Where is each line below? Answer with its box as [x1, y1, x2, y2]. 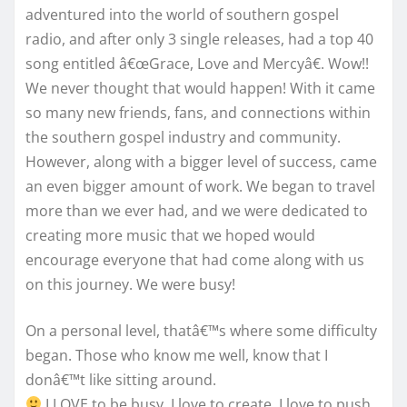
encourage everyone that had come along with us [25, 249, 364, 270]
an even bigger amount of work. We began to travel [25, 175, 375, 196]
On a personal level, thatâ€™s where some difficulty [25, 320, 377, 341]
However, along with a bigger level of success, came [25, 151, 377, 172]
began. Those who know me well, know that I [25, 344, 328, 365]
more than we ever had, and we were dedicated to [25, 200, 368, 221]
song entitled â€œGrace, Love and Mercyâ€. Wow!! [25, 53, 369, 74]
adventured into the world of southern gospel [25, 4, 339, 25]
